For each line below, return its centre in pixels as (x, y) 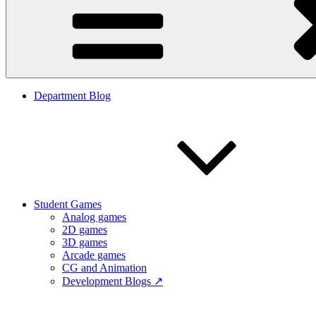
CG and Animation (104, 268)
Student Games (68, 204)
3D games (85, 242)
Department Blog (72, 96)
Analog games (94, 217)
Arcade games (94, 255)
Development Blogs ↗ (113, 281)
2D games (85, 230)
